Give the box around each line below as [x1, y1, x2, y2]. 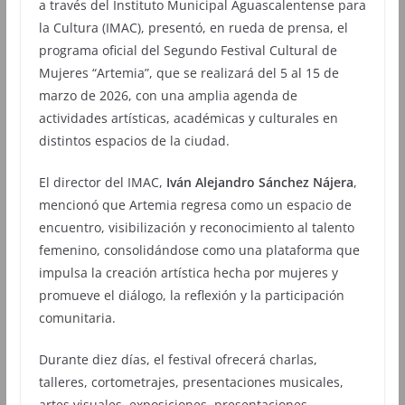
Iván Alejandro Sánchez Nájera [165, 173, 353, 191]
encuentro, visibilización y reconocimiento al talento [38, 218, 354, 236]
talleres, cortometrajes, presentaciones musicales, [38, 372, 344, 391]
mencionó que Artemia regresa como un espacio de [38, 195, 352, 213]
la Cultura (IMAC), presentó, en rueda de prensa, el [38, 18, 348, 36]
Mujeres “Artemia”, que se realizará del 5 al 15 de [38, 63, 339, 81]
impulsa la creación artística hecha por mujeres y [38, 263, 338, 281]
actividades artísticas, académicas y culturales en [38, 108, 338, 127]
